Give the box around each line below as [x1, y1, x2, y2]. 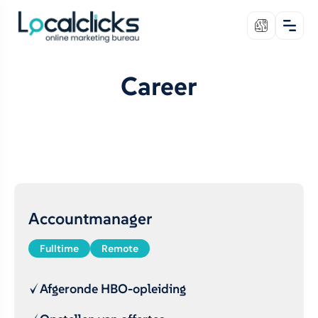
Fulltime [40, 242, 79, 255]
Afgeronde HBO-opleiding [40, 280, 186, 297]
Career [121, 70, 197, 102]
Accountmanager [28, 208, 152, 229]
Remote [102, 242, 138, 255]
